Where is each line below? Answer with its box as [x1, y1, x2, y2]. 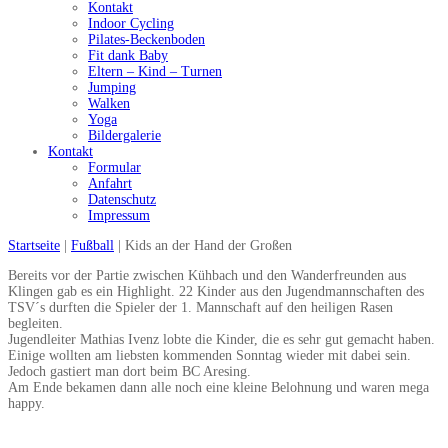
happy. [8, 396, 45, 412]
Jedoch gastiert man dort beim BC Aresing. [8, 364, 251, 380]
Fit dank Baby [88, 48, 168, 64]
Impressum [88, 208, 150, 224]
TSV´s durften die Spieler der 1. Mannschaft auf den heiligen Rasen [8, 300, 393, 316]
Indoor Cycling [88, 16, 174, 32]
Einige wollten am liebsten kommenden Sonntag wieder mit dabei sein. [8, 348, 411, 364]
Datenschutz [88, 192, 156, 208]
